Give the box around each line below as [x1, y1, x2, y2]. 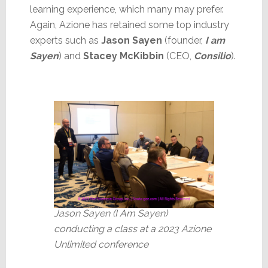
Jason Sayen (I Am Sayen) [53, 207, 167, 219]
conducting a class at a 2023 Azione [53, 223, 211, 234]
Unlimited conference [53, 238, 148, 250]
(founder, [162, 34, 205, 46]
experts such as [29, 34, 101, 46]
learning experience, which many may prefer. [29, 3, 224, 15]
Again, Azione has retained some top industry [29, 19, 229, 31]
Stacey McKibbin [83, 50, 164, 62]
